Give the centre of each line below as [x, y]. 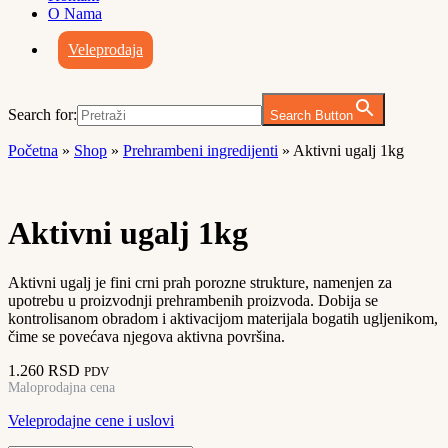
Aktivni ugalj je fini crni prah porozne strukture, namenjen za [200, 282]
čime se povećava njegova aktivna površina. [146, 336]
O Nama [75, 13]
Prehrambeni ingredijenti [200, 150]
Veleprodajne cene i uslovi [91, 420]
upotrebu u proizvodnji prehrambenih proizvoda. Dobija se [193, 300]
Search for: [42, 114]
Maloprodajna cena [61, 387]
